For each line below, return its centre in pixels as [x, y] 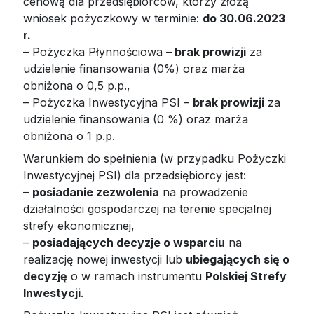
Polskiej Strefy [246, 276]
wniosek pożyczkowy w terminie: [113, 18]
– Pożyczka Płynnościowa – [98, 52]
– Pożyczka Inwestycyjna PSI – [108, 102]
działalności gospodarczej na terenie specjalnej [148, 209]
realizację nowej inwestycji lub [105, 259]
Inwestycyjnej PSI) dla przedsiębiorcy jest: [135, 175]
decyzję [46, 276]
